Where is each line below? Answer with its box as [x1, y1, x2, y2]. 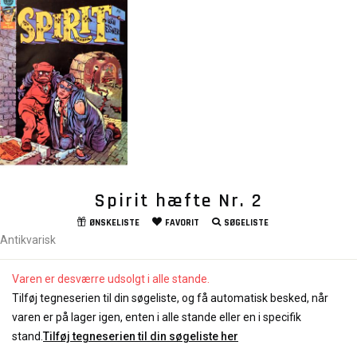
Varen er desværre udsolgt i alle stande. [12, 273, 210, 286]
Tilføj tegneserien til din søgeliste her [43, 330, 238, 343]
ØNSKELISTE [88, 217, 139, 229]
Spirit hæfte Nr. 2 [94, 189, 263, 214]
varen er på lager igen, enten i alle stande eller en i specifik [12, 311, 301, 324]
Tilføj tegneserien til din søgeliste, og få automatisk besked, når [12, 292, 328, 305]
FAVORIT [164, 217, 199, 229]
